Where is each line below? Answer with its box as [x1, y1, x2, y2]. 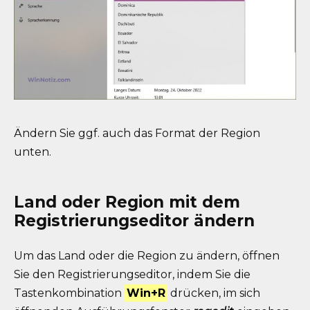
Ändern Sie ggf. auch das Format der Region [14, 126, 260, 140]
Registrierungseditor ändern [14, 210, 255, 230]
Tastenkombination [14, 286, 125, 300]
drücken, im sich [167, 286, 261, 300]
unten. [14, 145, 51, 158]
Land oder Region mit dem [14, 192, 240, 212]
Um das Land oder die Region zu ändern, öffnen [14, 248, 280, 262]
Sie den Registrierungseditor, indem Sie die [14, 267, 250, 281]
